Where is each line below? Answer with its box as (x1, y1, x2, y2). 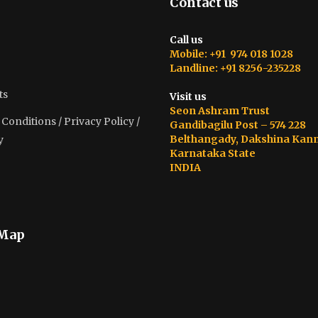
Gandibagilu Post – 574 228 (170, 119, 306, 131)
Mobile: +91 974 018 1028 (170, 48, 293, 60)
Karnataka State (170, 147, 256, 160)
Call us (170, 33, 203, 46)
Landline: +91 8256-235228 (170, 62, 301, 75)
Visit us (170, 90, 207, 103)
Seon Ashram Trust (170, 104, 270, 117)
